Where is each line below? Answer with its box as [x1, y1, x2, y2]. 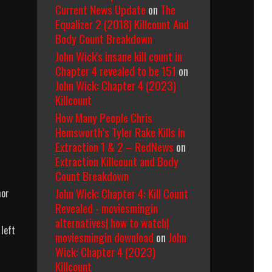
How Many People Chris [55, 109, 152, 126]
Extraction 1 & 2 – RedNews [55, 138, 174, 155]
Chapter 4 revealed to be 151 [55, 62, 176, 79]
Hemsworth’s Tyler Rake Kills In [55, 123, 185, 140]
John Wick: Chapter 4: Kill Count [55, 185, 188, 202]
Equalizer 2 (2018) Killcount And [55, 15, 189, 32]
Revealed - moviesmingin [55, 199, 158, 216]
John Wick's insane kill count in [55, 47, 182, 64]
